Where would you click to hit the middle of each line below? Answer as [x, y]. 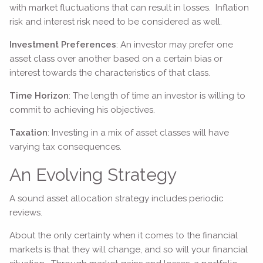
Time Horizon [39, 95]
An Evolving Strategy [93, 174]
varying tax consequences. [66, 146]
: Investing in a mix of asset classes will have [139, 132]
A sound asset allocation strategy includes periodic [117, 199]
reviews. [26, 213]
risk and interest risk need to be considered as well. [116, 21]
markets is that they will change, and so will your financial [129, 250]
